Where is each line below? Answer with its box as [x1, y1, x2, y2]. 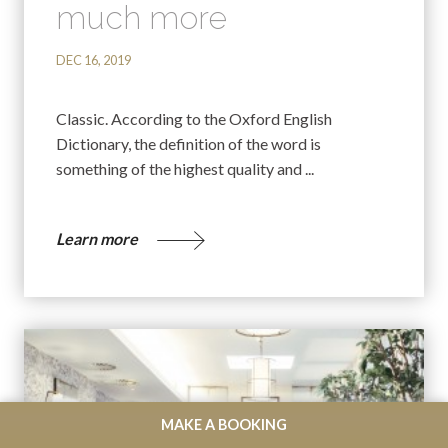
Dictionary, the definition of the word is [56, 134, 321, 154]
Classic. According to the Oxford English [56, 109, 332, 129]
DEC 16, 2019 [56, 51, 131, 68]
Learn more [56, 229, 141, 249]
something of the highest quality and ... [56, 159, 314, 179]
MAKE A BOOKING [161, 415, 287, 433]
